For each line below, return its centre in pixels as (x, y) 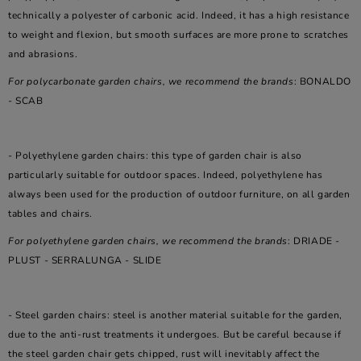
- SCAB (26, 101)
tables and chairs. (50, 214)
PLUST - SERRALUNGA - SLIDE (85, 260)
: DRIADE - (314, 241)
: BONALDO (323, 81)
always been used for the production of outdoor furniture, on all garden (179, 194)
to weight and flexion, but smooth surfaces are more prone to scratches (179, 35)
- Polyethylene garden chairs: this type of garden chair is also (155, 156)
